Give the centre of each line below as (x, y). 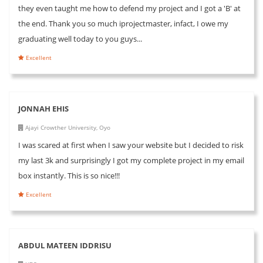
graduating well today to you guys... (80, 38)
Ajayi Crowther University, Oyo (67, 127)
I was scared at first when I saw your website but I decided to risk (131, 145)
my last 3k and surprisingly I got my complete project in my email (131, 160)
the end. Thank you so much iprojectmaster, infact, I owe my (123, 23)
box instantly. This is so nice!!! (69, 175)
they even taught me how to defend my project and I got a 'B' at (129, 8)
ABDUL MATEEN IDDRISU (65, 245)
